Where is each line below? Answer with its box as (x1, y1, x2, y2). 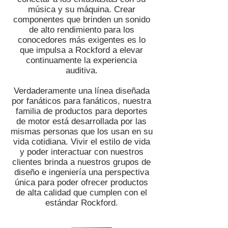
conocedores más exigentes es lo (17, 35, 146, 45)
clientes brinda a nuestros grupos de (12, 157, 151, 167)
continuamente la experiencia (26, 55, 137, 65)
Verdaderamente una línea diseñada (13, 86, 150, 96)
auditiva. (65, 66, 98, 75)
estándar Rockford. (45, 198, 118, 208)
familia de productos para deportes (15, 106, 148, 116)
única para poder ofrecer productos (15, 178, 148, 187)
